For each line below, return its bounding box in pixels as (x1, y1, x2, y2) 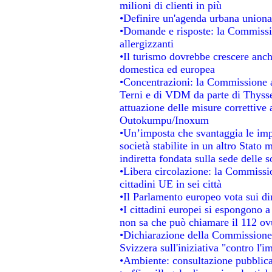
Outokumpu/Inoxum (119, 114, 209, 126)
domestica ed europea (119, 63, 215, 75)
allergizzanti (119, 37, 174, 50)
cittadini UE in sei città (119, 177, 222, 190)
